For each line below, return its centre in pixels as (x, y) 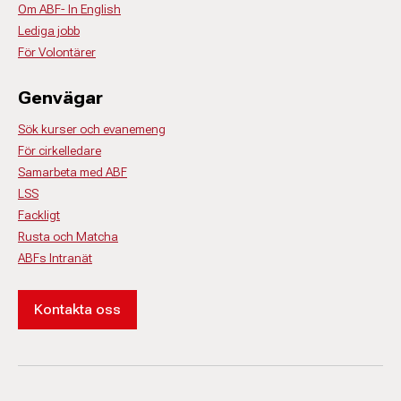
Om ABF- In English (69, 9)
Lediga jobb (49, 30)
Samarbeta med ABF (73, 172)
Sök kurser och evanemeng (92, 129)
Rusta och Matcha (68, 236)
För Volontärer (57, 52)
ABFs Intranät (55, 258)
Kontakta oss (77, 309)
